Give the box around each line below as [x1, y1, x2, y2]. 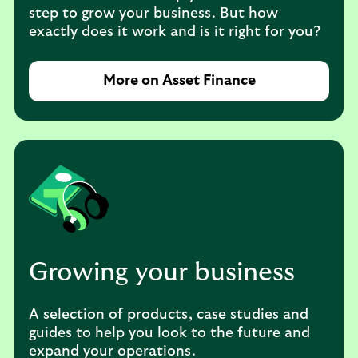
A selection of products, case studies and [29, 308, 308, 322]
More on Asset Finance [102, 74, 256, 88]
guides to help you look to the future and [29, 326, 310, 340]
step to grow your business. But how [29, 6, 278, 21]
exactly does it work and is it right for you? [29, 25, 320, 39]
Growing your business [29, 260, 295, 285]
